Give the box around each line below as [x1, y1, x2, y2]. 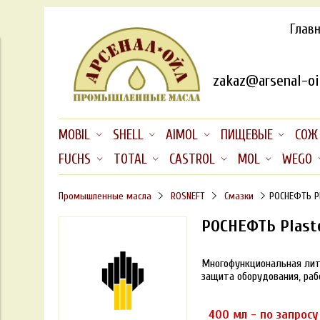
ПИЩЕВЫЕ [220, 127, 273, 144]
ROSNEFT [170, 189, 205, 202]
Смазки [224, 189, 254, 202]
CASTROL [169, 151, 216, 167]
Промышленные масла [59, 189, 151, 202]
